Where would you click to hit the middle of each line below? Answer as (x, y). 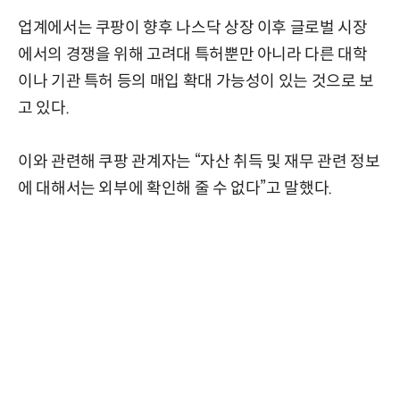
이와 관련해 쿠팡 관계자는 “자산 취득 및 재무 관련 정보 (199, 161)
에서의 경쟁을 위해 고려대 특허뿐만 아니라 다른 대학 (193, 54)
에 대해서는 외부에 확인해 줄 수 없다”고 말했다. (175, 188)
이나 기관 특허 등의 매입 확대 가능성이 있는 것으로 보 (196, 81)
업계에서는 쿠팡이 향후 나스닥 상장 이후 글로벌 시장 (193, 27)
